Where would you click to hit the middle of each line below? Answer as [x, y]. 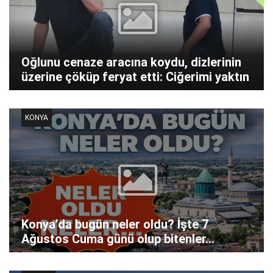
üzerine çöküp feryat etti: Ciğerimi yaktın [135, 77]
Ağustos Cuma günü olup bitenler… [118, 239]
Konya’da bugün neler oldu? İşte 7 [115, 224]
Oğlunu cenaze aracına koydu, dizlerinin [131, 62]
